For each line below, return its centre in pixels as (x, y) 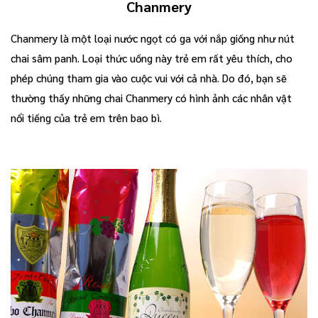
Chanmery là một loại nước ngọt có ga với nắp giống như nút (153, 38)
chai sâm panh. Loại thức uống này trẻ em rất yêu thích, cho (152, 57)
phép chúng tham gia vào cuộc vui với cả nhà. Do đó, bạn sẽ (149, 77)
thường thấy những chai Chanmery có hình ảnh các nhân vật (151, 97)
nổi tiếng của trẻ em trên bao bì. (86, 117)
